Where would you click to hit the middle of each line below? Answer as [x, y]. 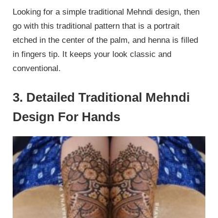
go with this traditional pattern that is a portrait [96, 26]
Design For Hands [67, 117]
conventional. [37, 68]
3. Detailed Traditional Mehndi [101, 98]
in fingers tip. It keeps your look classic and [92, 54]
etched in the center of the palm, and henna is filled [106, 40]
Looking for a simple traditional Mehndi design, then [106, 12]
